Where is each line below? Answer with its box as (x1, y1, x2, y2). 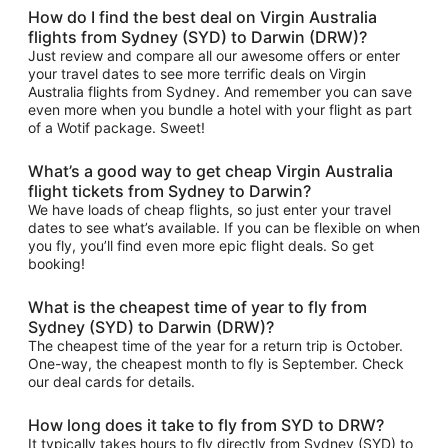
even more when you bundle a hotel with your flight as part (28, 101, 412, 118)
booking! (28, 255, 85, 272)
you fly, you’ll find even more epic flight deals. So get (28, 237, 374, 254)
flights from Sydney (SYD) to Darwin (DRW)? (28, 27, 367, 47)
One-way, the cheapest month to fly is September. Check (28, 355, 404, 372)
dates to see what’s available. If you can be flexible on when (28, 219, 420, 236)
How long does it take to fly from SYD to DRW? (28, 415, 384, 435)
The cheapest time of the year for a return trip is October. (28, 337, 403, 354)
